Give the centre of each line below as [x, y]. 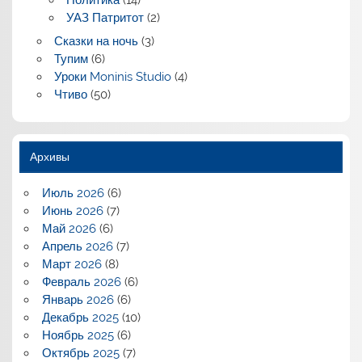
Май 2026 [69, 228]
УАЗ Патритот [105, 17]
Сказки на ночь [96, 42]
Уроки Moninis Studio [112, 77]
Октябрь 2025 [80, 353]
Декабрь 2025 [80, 317]
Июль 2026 [73, 193]
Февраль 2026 [81, 282]
